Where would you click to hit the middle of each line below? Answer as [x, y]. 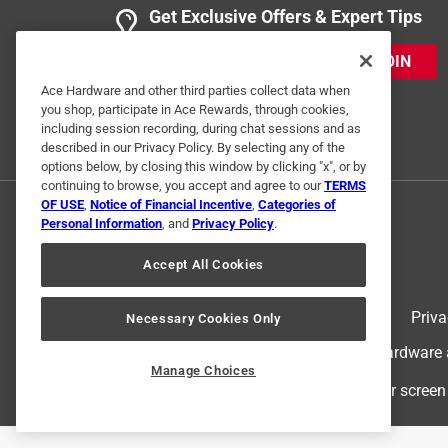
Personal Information [101, 224]
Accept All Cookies [203, 265]
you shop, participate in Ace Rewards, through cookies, [195, 110]
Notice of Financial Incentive [171, 205]
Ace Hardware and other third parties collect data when [195, 91]
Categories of [297, 205]
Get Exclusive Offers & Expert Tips [285, 16]
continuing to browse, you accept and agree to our [182, 186]
